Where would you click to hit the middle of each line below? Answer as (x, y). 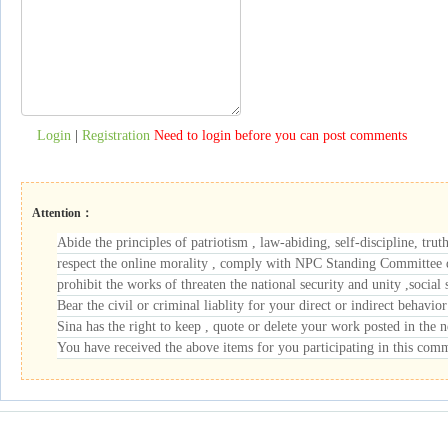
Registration (116, 135)
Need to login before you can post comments (280, 135)
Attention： (62, 213)
